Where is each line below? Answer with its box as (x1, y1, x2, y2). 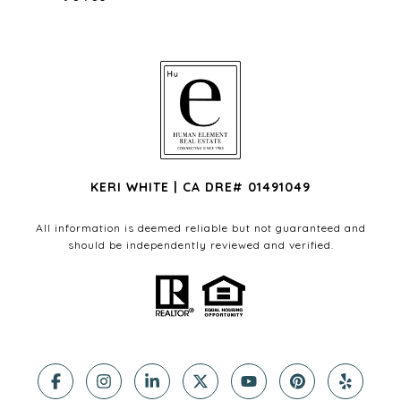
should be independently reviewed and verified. (67, 238, 334, 252)
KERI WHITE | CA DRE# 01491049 (90, 179, 311, 196)
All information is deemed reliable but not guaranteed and (35, 221, 366, 235)
